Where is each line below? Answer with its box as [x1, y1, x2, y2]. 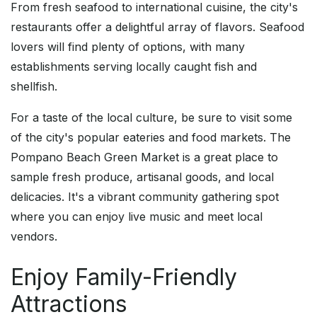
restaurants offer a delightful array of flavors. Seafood [11, 20, 304, 35]
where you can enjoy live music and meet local [11, 209, 263, 224]
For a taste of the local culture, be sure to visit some [11, 110, 292, 125]
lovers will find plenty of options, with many [11, 40, 245, 54]
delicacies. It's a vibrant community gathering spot [11, 190, 279, 204]
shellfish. [11, 79, 57, 94]
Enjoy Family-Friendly [11, 263, 237, 292]
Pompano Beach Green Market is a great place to [11, 150, 278, 165]
